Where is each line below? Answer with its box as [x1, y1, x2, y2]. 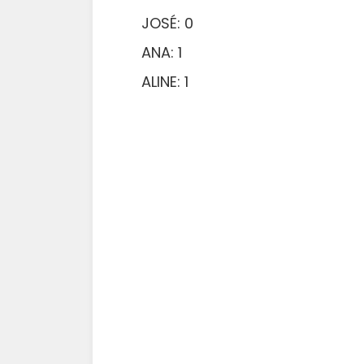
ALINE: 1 [141, 71, 188, 92]
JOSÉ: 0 [141, 13, 193, 33]
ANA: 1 [141, 42, 182, 63]
